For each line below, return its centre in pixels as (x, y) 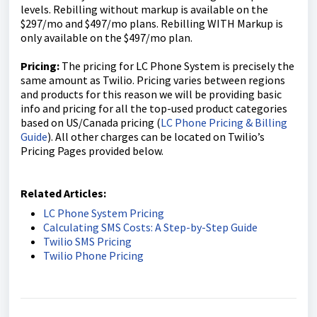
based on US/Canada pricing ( (91, 123)
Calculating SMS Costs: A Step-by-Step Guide (150, 227)
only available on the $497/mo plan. (106, 38)
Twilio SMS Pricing (87, 242)
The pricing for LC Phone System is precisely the (178, 66)
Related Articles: (63, 194)
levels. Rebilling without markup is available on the (144, 10)
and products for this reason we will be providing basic (151, 94)
